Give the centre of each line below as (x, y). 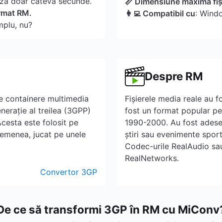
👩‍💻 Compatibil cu (160, 13)
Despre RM (174, 76)
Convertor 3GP (69, 172)
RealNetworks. (152, 158)
